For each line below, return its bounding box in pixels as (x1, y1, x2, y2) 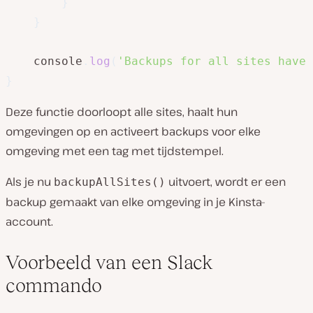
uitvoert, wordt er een (166, 173, 286, 189)
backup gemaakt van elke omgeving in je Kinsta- (6, 194, 265, 210)
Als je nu (6, 173, 54, 189)
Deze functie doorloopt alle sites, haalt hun (6, 103, 238, 119)
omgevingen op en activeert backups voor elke (6, 123, 261, 139)
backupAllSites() (54, 175, 166, 189)
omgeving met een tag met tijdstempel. (6, 143, 224, 159)
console (6, 54, 82, 68)
